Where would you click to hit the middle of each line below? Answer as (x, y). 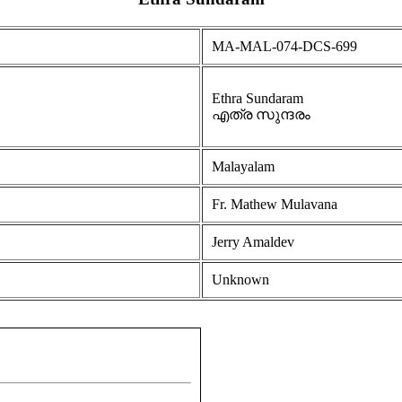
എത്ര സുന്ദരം (261, 115)
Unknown (240, 280)
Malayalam (243, 167)
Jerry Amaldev (253, 242)
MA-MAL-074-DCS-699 (284, 47)
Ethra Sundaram (258, 99)
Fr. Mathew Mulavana (275, 205)
